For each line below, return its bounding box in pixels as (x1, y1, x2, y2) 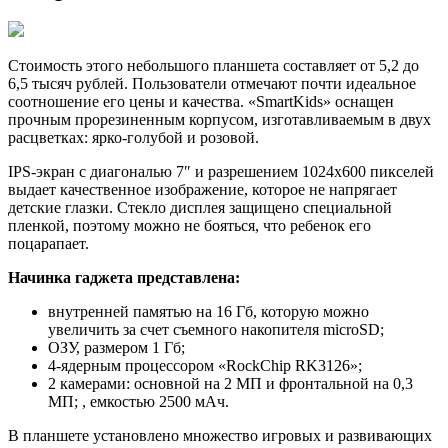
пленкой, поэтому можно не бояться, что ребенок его (8, 216, 371, 234)
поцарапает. (8, 234, 89, 252)
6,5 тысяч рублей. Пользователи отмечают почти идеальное (8, 74, 416, 92)
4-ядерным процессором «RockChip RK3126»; (48, 356, 362, 374)
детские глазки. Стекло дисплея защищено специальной (8, 198, 392, 216)
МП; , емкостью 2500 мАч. (48, 392, 229, 410)
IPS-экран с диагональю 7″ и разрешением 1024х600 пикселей (8, 162, 434, 180)
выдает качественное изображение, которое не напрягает (8, 180, 397, 198)
